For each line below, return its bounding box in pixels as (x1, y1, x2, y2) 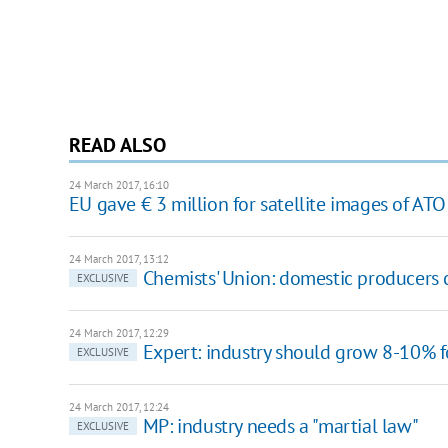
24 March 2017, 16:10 (68, 177, 169, 192)
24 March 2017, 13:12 (68, 251, 169, 266)
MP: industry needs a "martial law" (142, 412, 419, 439)
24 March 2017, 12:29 (68, 325, 169, 340)
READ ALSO (68, 131, 166, 158)
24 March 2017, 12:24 (68, 399, 169, 414)
